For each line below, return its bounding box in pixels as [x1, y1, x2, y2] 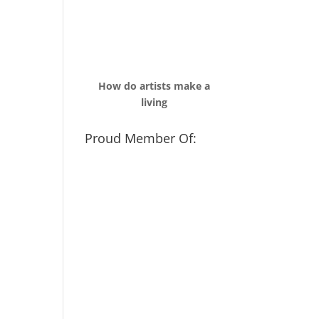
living [140, 95, 167, 109]
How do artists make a [98, 78, 210, 93]
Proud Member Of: [85, 129, 197, 147]
